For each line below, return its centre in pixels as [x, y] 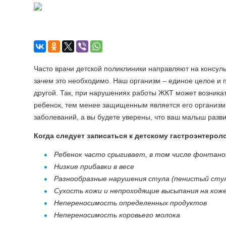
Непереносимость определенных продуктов [130, 203]
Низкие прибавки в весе [94, 166]
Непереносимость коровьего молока [117, 215]
